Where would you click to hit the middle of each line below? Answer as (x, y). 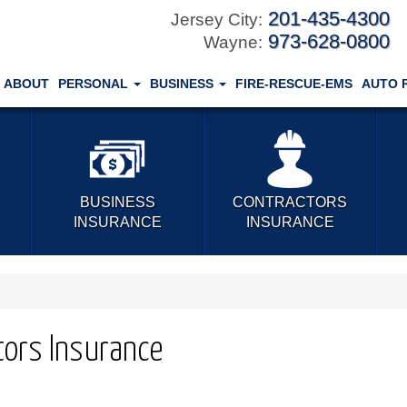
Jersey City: (217, 20)
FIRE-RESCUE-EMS (293, 84)
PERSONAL (94, 84)
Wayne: (233, 42)
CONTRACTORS (290, 202)
